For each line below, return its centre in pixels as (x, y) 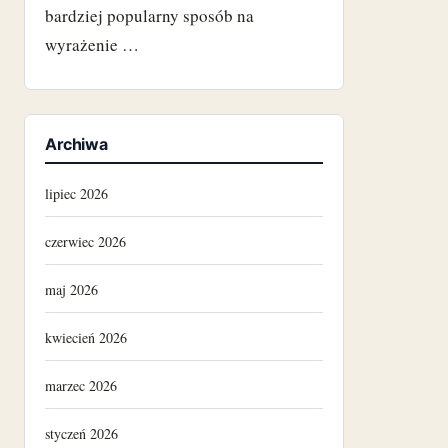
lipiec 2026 (76, 193)
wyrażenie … (92, 44)
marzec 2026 (81, 385)
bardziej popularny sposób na (149, 15)
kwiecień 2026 (86, 337)
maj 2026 (71, 289)
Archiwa (76, 143)
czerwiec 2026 (85, 241)
